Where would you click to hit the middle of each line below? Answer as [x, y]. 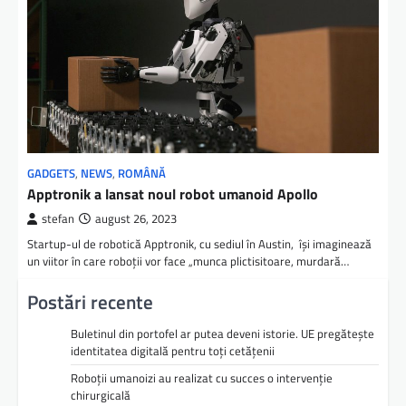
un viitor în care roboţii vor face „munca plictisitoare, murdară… [188, 261]
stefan [58, 219]
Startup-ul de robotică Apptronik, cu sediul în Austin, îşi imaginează [199, 244]
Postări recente [90, 302]
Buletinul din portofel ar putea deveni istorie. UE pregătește [222, 334]
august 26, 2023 [136, 219]
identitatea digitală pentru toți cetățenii [173, 351]
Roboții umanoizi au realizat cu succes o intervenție [202, 378]
